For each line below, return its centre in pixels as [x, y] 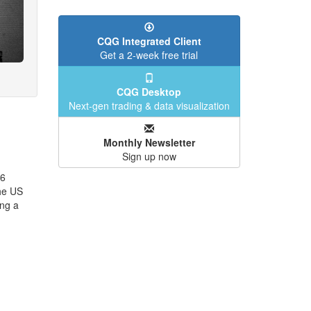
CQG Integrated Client [149, 41]
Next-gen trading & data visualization [149, 106]
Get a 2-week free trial [149, 55]
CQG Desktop [149, 92]
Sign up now [149, 156]
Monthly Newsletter [149, 142]
